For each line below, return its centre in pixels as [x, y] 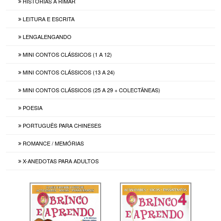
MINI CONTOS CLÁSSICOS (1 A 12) [67, 54]
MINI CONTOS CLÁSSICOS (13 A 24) [68, 72]
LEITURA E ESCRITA [48, 18]
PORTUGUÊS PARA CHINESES [61, 125]
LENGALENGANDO [47, 36]
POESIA [32, 107]
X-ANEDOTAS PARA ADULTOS [60, 161]
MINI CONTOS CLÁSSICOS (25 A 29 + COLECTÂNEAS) [91, 90]
